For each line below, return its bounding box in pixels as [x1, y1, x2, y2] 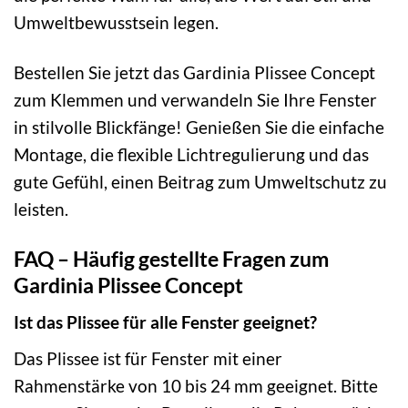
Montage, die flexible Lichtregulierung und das [14, 144, 369, 165]
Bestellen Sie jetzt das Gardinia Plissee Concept [14, 62, 375, 83]
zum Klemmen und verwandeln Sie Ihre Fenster [14, 89, 377, 110]
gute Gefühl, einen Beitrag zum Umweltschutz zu [14, 171, 387, 192]
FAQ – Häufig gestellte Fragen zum [14, 245, 329, 271]
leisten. [14, 199, 68, 219]
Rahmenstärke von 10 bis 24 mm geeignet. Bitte [14, 375, 378, 397]
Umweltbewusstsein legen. [14, 12, 219, 34]
